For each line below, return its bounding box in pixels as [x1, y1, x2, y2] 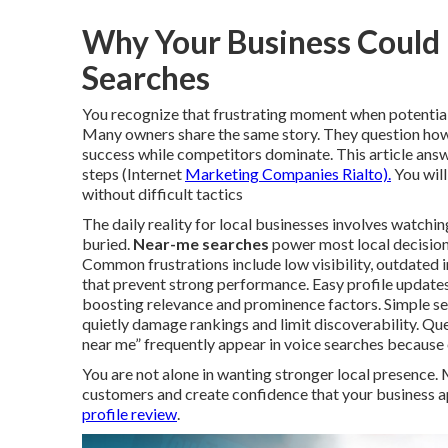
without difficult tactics [82, 184, 243, 203]
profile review [82, 404, 177, 423]
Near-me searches [133, 234, 269, 253]
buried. [82, 234, 133, 253]
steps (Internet [82, 164, 185, 183]
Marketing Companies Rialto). [185, 164, 391, 183]
